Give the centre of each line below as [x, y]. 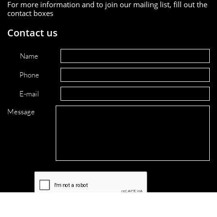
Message [21, 112]
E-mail [29, 93]
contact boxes [30, 13]
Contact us [32, 33]
